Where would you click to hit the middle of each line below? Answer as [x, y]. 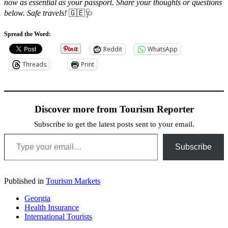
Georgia [37, 198]
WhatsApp [163, 49]
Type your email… [16, 133]
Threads [34, 64]
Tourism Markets [73, 181]
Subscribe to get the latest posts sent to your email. [114, 124]
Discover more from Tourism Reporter [114, 109]
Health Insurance [52, 207]
